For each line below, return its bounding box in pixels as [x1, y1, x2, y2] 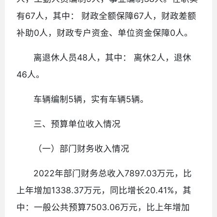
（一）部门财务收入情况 [33, 143, 130, 154]
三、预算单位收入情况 [33, 118, 121, 129]
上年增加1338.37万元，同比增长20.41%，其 [16, 185, 191, 195]
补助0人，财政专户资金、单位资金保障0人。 [16, 27, 193, 38]
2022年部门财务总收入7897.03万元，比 [33, 168, 192, 178]
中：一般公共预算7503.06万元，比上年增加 [16, 201, 190, 212]
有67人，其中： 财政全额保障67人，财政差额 [16, 10, 196, 21]
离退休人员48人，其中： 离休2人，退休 [33, 52, 192, 62]
